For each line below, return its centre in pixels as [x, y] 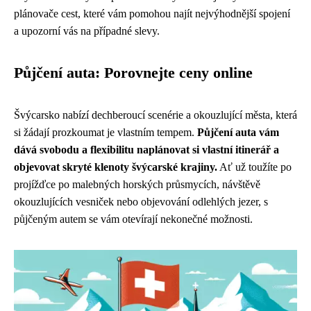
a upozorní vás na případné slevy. [87, 31]
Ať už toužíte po [254, 167]
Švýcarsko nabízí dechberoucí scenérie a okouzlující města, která [155, 115]
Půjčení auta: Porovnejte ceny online [133, 73]
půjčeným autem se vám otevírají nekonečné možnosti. [133, 219]
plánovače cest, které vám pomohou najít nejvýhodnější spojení [152, 14]
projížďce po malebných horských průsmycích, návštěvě [137, 184]
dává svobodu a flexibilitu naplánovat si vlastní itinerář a [146, 150]
